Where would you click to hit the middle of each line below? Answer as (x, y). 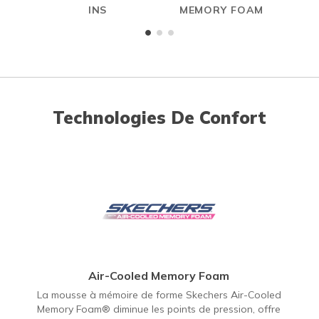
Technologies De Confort (159, 117)
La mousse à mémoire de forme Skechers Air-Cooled (159, 294)
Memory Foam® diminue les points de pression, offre (159, 309)
